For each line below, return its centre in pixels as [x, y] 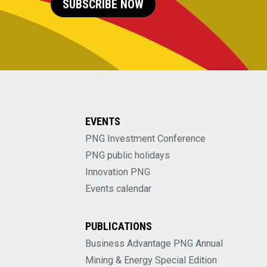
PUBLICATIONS [118, 226]
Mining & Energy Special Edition [151, 260]
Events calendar [118, 188]
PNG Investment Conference [145, 138]
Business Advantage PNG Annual [154, 243]
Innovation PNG [117, 172]
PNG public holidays [127, 155]
